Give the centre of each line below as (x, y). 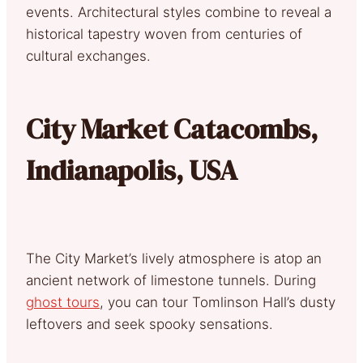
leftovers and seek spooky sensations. (149, 324)
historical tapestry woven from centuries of (164, 34)
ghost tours (63, 302)
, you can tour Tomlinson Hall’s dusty (218, 302)
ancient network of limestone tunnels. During (171, 280)
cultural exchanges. (88, 56)
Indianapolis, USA (132, 170)
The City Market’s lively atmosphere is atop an (174, 258)
